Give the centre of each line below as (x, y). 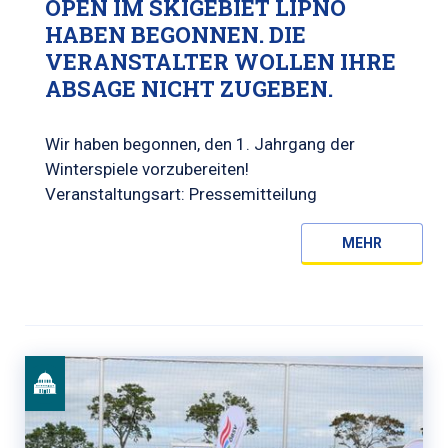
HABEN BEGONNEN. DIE (175, 34)
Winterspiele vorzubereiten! (147, 169)
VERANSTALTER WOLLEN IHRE (220, 61)
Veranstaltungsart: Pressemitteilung (181, 194)
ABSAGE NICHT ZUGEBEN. (189, 88)
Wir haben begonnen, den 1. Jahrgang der (200, 144)
